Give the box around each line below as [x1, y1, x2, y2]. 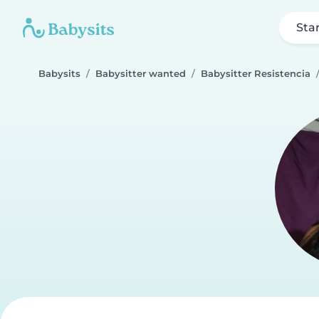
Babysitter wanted [95, 68, 186, 79]
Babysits [38, 68, 80, 79]
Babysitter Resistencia [201, 68, 310, 79]
